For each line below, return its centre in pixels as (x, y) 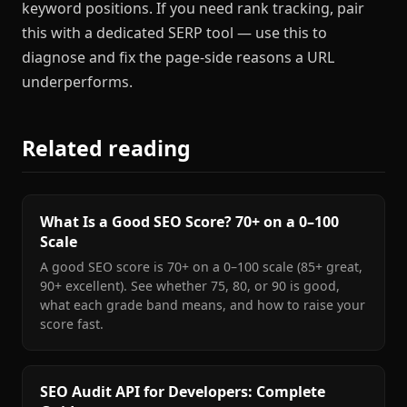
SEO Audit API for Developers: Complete (183, 392)
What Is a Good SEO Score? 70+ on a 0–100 (190, 221)
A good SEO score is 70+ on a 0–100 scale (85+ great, (202, 267)
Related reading (106, 148)
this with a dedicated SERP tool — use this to (174, 32)
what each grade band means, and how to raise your (203, 305)
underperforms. (77, 81)
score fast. (72, 324)
